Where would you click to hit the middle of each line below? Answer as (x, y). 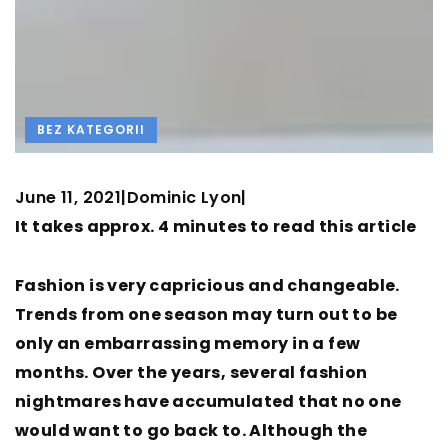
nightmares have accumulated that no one (208, 402)
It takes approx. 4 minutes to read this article (216, 227)
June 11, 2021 (68, 197)
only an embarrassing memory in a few (188, 344)
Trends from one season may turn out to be (206, 315)
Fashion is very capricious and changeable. (207, 286)
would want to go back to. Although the (191, 431)
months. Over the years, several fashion (191, 373)
